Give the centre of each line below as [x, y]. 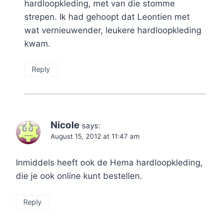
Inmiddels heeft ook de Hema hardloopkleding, [109, 163]
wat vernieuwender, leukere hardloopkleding [113, 30]
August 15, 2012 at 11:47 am [95, 137]
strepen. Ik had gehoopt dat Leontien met [107, 17]
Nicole [65, 125]
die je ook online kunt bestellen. [79, 176]
